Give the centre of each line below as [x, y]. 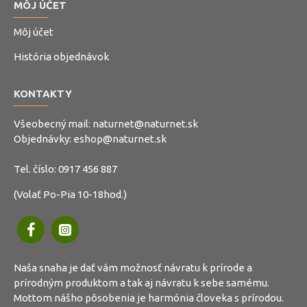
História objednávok [61, 57]
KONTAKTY [43, 94]
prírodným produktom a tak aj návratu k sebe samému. [142, 283]
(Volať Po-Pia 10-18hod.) [70, 194]
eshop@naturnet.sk [120, 139]
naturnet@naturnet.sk [145, 124]
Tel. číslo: [36, 169]
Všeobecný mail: [53, 124]
